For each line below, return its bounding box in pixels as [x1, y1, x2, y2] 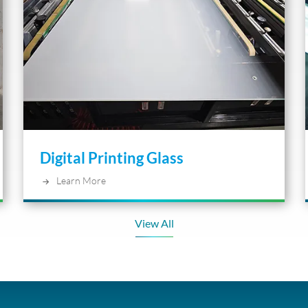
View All [134, 217, 174, 230]
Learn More [56, 174, 106, 186]
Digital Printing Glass [40, 148, 184, 167]
